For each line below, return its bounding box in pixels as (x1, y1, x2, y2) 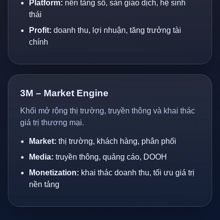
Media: (29, 153, 54, 161)
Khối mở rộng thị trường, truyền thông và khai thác (20, 107, 195, 115)
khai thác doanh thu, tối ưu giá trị (79, 168, 194, 177)
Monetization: (29, 168, 79, 177)
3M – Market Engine (20, 88, 109, 98)
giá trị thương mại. (20, 118, 84, 127)
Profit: (29, 26, 52, 34)
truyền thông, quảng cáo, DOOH (54, 153, 167, 161)
